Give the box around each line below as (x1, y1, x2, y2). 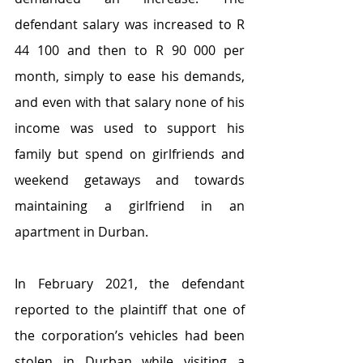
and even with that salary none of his (15, 93, 245, 111)
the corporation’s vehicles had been (15, 327, 245, 344)
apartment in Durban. (15, 223, 148, 241)
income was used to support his (15, 119, 245, 137)
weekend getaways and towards (15, 171, 245, 189)
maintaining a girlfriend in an (15, 197, 245, 215)
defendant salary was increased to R (15, 15, 245, 33)
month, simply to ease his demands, (15, 67, 245, 85)
